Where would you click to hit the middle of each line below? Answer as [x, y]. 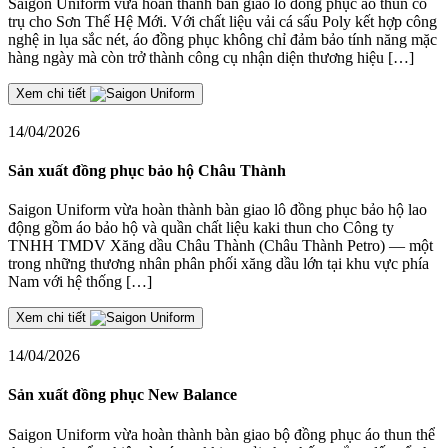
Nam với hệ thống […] [80, 282]
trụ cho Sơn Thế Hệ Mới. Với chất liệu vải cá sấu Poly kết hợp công [222, 21]
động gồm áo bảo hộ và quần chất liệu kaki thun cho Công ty [201, 228]
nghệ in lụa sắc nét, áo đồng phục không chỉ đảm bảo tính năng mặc [222, 39]
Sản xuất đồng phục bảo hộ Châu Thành [147, 170]
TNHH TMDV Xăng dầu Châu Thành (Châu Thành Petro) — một [220, 246]
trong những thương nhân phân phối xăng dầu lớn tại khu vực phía [218, 264]
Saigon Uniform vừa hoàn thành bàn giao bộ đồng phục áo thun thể [221, 434]
